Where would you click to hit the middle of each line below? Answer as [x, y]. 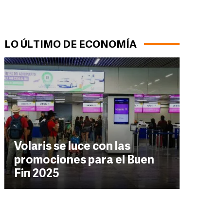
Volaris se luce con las [72, 147]
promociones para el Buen [84, 161]
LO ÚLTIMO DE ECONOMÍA [71, 45]
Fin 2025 [37, 174]
